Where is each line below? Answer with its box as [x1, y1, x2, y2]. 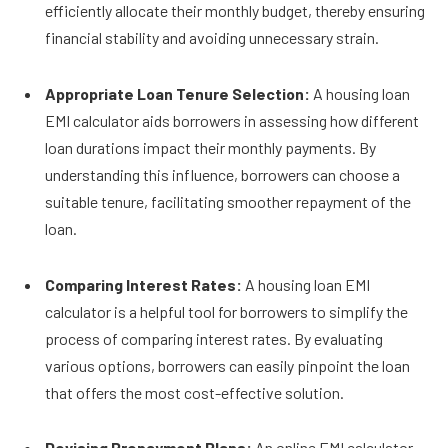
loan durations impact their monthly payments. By [45, 137, 376, 157]
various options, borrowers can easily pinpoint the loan [45, 355, 410, 375]
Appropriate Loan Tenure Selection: [45, 83, 310, 103]
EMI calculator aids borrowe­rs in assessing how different [45, 110, 419, 130]
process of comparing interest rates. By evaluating [45, 328, 383, 348]
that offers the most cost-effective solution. [45, 382, 347, 402]
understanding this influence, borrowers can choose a [45, 164, 400, 184]
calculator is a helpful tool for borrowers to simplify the [45, 301, 408, 321]
